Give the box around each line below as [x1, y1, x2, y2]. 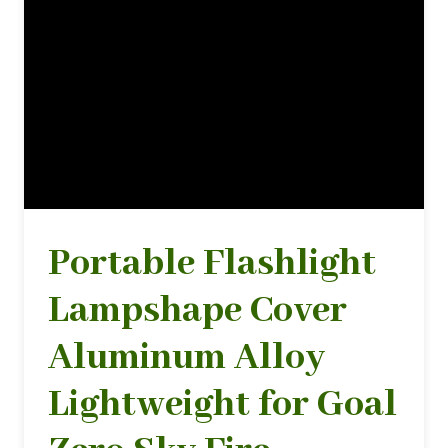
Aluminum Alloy [48, 333, 325, 382]
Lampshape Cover [48, 286, 347, 335]
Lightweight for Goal [48, 380, 397, 429]
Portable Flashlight [48, 239, 376, 288]
